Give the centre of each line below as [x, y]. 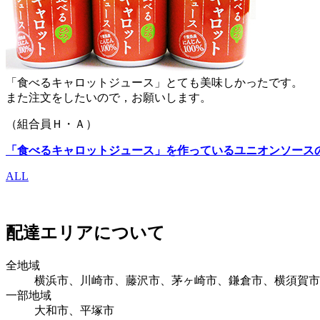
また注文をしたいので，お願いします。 [109, 97]
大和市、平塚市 [74, 310]
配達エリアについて [85, 232]
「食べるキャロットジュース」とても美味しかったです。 [154, 82]
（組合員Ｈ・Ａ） [51, 124]
